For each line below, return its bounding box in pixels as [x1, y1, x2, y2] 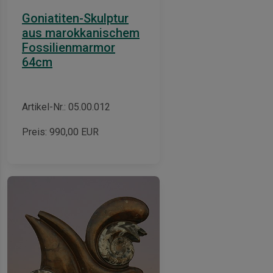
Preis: [22, 126, 49, 138]
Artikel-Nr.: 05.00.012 [22, 101, 110, 113]
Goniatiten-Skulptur [22, 10, 129, 26]
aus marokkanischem [22, 25, 140, 40]
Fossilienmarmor [22, 40, 115, 55]
